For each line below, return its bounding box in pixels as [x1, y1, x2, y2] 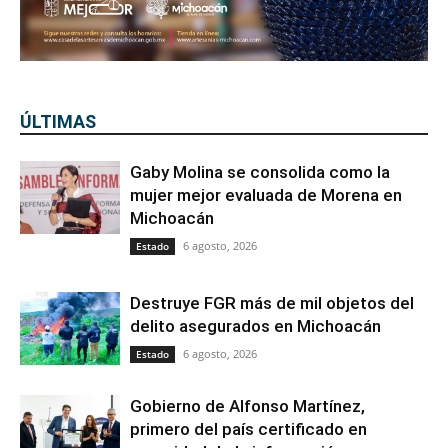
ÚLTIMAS [20, 111, 96, 132]
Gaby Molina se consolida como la [130, 162, 390, 182]
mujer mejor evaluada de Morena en [130, 185, 402, 205]
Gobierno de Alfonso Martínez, [130, 396, 365, 416]
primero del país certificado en [130, 419, 367, 439]
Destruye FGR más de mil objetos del [130, 293, 414, 313]
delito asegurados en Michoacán [130, 316, 381, 336]
